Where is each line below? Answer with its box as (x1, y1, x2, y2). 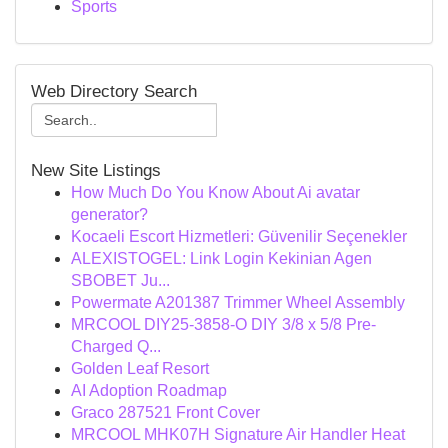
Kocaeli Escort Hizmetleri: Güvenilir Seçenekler (71, 228, 407, 245)
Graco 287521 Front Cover (71, 404, 260, 421)
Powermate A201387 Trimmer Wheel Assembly (71, 294, 405, 311)
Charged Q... (71, 338, 161, 355)
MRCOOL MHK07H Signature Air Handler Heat (71, 426, 405, 443)
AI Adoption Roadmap (71, 382, 227, 399)
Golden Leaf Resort (71, 360, 209, 377)
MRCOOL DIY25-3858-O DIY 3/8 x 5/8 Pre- (71, 316, 376, 333)
